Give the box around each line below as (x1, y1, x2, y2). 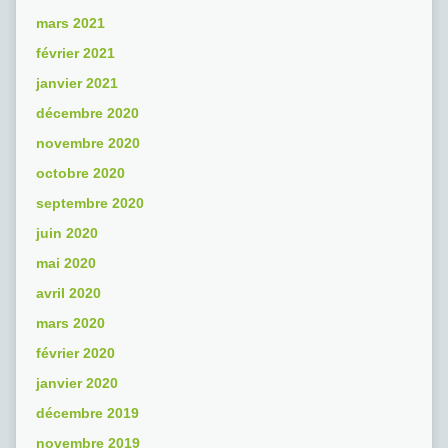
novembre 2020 (35, 135, 140, 152)
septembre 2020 (35, 195, 144, 212)
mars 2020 (35, 315, 105, 332)
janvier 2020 (35, 375, 118, 392)
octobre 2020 (35, 165, 125, 182)
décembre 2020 (35, 105, 139, 122)
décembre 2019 (35, 405, 139, 422)
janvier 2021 (35, 75, 118, 92)
